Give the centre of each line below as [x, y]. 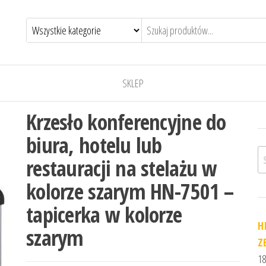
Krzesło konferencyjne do [126, 122]
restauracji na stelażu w [122, 168]
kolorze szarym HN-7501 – [130, 191]
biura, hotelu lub [94, 145]
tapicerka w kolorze [104, 215]
